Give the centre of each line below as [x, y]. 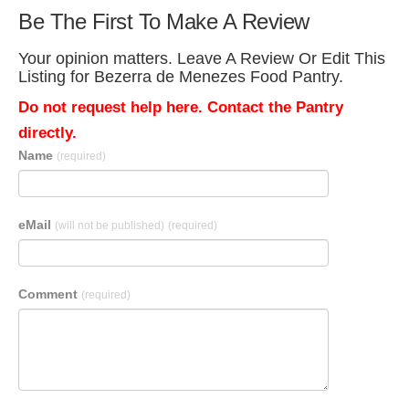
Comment [50, 294]
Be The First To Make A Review [164, 21]
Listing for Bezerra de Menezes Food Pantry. [181, 77]
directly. [47, 133]
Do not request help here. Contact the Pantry [181, 107]
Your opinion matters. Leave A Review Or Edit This [202, 58]
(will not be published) [110, 225]
